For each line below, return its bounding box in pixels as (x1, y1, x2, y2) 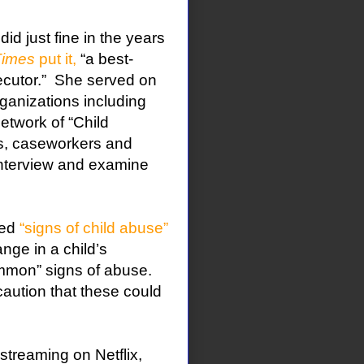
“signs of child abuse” (19, 219, 168, 237)
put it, (34, 50, 76, 68)
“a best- (76, 50, 133, 68)
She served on (54, 71, 157, 89)
